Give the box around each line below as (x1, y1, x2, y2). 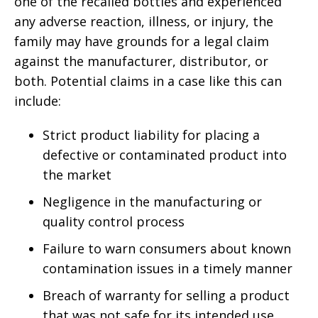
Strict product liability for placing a (43, 126, 260, 144)
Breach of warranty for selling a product (43, 287, 290, 305)
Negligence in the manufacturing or (43, 193, 262, 211)
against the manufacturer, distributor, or (14, 53, 268, 70)
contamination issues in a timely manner (43, 260, 292, 278)
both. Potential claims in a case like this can (14, 72, 282, 90)
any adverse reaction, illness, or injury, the (14, 13, 273, 31)
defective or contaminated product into (43, 146, 287, 164)
